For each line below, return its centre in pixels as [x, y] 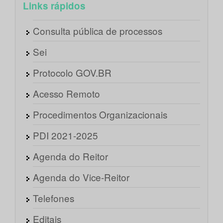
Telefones [54, 198]
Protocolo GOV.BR [72, 73]
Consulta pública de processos [98, 31]
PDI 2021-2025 [65, 135]
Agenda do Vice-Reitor [81, 177]
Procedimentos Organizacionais [100, 114]
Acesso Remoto [66, 94]
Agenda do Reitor [70, 156]
